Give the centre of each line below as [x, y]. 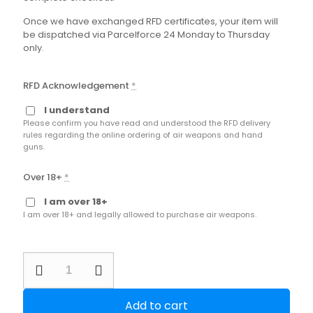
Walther [41, 285]
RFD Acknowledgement [76, 86]
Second [40, 258]
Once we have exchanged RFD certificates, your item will [151, 21]
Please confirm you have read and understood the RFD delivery [147, 123]
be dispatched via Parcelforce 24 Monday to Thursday [146, 35]
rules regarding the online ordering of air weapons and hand [143, 135]
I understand [77, 110]
